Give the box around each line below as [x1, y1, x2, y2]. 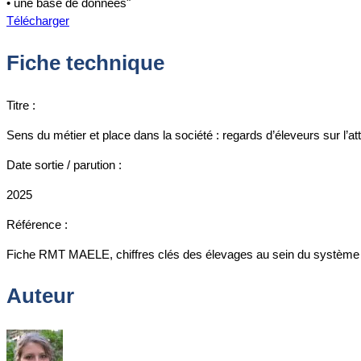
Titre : [6, 98, 35, 112]
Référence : [6, 217, 68, 231]
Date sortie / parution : [6, 157, 122, 172]
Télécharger [6, 14, 69, 28]
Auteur [6, 284, 74, 309]
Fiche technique [6, 50, 164, 75]
